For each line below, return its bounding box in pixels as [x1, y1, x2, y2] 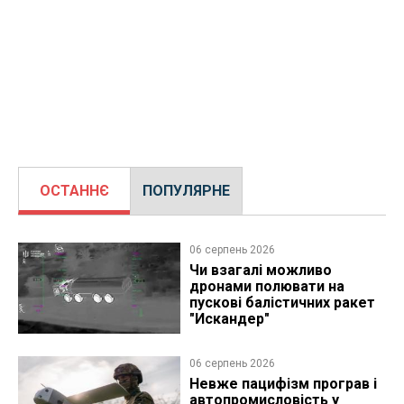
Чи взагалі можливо [188, 262, 332, 280]
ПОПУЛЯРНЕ [142, 182, 230, 200]
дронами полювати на [188, 278, 344, 296]
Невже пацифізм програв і [188, 375, 377, 393]
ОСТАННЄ [40, 182, 109, 200]
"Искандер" [188, 310, 270, 328]
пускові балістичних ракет [188, 294, 375, 312]
